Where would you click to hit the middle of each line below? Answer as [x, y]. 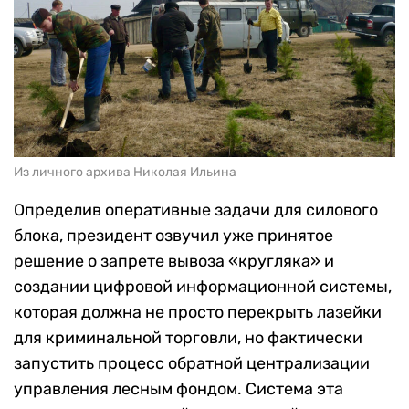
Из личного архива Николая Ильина [125, 173]
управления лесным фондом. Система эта [178, 389]
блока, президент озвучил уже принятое [173, 236]
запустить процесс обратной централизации [192, 364]
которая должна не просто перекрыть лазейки [198, 313]
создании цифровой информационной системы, [203, 287]
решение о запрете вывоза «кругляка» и [174, 262]
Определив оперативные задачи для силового [196, 210]
